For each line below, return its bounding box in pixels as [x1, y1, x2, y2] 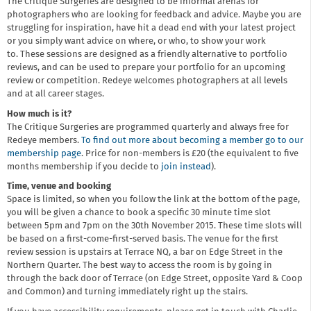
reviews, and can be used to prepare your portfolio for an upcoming [7, 63, 285, 73]
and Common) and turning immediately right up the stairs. [7, 287, 250, 297]
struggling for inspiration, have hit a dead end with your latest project [7, 24, 296, 33]
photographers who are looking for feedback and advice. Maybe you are [7, 10, 301, 20]
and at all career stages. [7, 90, 106, 99]
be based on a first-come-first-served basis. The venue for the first [7, 235, 278, 244]
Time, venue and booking [7, 182, 111, 192]
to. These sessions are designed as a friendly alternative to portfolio [7, 50, 287, 60]
